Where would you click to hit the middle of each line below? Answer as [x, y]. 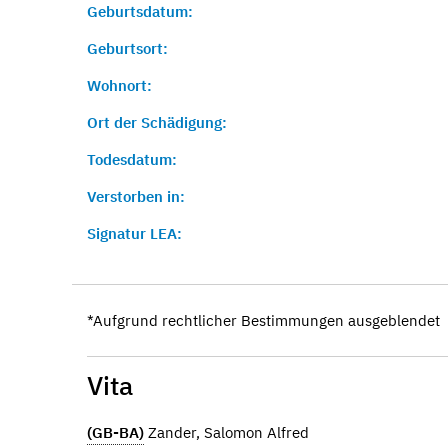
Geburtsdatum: [140, 11]
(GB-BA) [115, 432]
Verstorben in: [136, 196]
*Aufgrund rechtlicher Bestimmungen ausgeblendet [263, 320]
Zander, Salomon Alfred [226, 432]
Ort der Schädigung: [157, 122]
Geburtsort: [127, 48]
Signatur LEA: [134, 233]
